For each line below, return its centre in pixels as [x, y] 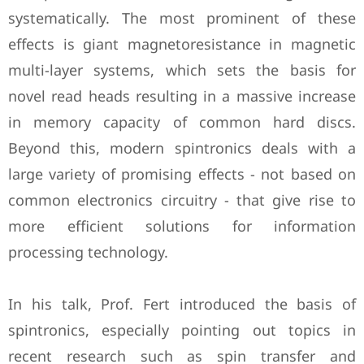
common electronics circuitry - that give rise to [182, 200]
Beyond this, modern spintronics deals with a [182, 148]
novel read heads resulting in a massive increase [182, 96]
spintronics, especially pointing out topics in [182, 330]
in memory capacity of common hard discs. [182, 122]
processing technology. [88, 252]
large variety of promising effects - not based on [182, 174]
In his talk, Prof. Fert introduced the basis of [182, 304]
